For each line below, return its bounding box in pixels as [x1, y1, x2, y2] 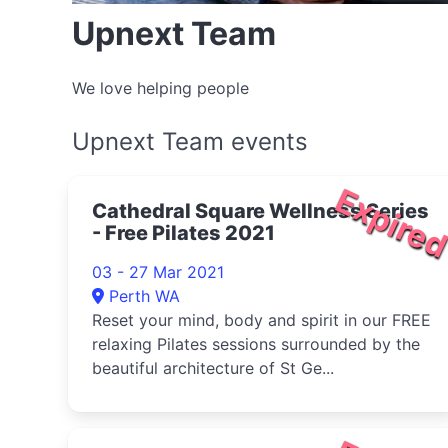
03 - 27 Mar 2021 [92, 262, 224, 282]
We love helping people [72, 78, 249, 98]
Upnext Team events [72, 127, 308, 156]
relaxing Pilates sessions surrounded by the [92, 334, 420, 354]
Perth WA [109, 286, 180, 306]
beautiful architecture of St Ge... [92, 358, 334, 378]
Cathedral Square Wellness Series [92, 199, 429, 223]
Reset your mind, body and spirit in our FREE [92, 310, 431, 330]
